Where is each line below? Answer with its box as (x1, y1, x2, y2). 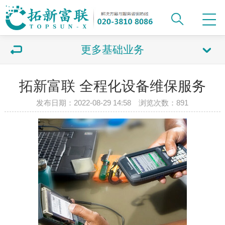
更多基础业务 (81, 44, 144, 55)
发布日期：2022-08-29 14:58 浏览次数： (36, 98, 177, 107)
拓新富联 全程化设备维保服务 (19, 78, 206, 94)
